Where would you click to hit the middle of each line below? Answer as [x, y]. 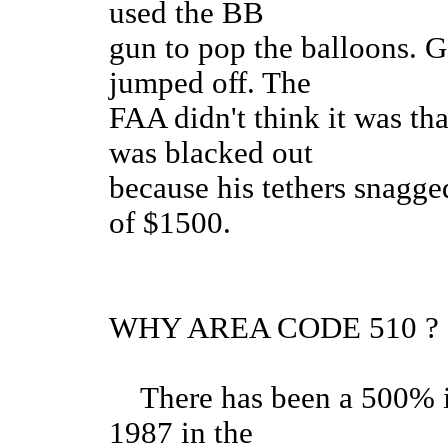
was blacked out [211, 153]
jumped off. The [210, 83]
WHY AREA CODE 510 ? [274, 328]
